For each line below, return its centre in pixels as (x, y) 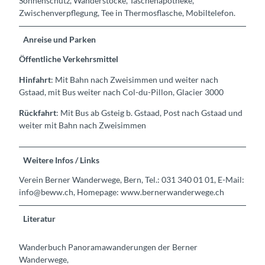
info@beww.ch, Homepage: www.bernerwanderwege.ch (122, 192)
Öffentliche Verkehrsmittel (69, 59)
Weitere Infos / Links (62, 160)
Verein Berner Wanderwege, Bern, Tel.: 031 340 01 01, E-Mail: (132, 180)
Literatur (40, 219)
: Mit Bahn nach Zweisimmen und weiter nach (135, 80)
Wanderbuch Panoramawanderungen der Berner (108, 247)
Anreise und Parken (60, 40)
